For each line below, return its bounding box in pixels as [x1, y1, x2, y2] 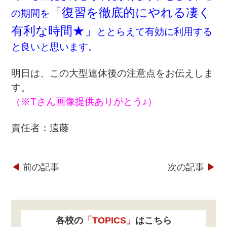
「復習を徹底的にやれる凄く [50, 5, 211, 19]
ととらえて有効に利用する [97, 26, 213, 37]
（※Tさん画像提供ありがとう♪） [11, 96, 158, 107]
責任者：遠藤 [11, 122, 69, 133]
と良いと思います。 [11, 41, 98, 52]
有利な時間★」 [11, 23, 97, 37]
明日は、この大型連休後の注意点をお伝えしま [11, 67, 214, 79]
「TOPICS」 [83, 215, 135, 225]
